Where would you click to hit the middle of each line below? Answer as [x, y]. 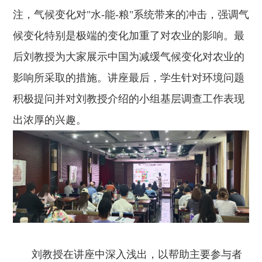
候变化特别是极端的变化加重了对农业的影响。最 [128, 36]
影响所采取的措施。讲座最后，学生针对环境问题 [128, 78]
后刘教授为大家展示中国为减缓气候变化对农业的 [128, 57]
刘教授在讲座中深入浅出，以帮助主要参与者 [137, 254]
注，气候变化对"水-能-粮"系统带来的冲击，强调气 [131, 15]
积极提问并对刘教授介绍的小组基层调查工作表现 [128, 99]
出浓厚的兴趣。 [49, 120]
